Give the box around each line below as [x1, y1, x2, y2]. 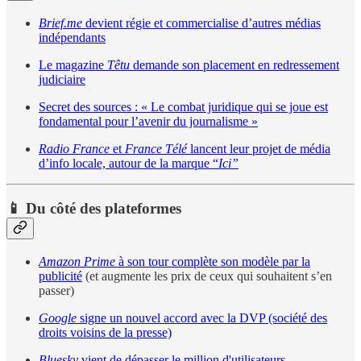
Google [39, 311, 77, 326]
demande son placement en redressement [130, 57, 339, 72]
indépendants [39, 30, 106, 44]
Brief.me [39, 15, 82, 30]
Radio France [39, 141, 110, 156]
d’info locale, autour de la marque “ [39, 156, 218, 170]
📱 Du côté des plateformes [6, 200, 181, 218]
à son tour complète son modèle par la [115, 255, 310, 269]
